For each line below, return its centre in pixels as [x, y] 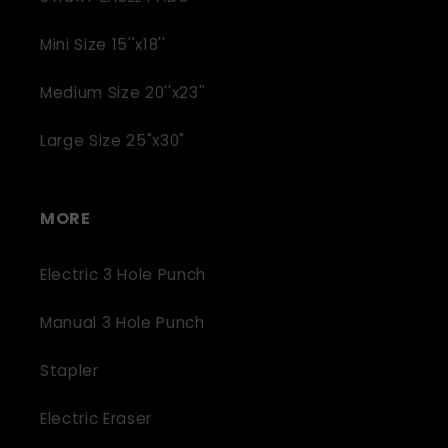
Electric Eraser [96, 418]
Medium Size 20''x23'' [123, 92]
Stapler [69, 370]
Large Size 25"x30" [112, 140]
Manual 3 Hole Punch [122, 322]
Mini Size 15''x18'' [103, 44]
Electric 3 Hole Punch [123, 274]
